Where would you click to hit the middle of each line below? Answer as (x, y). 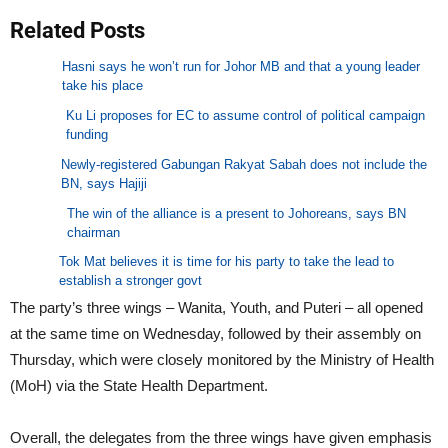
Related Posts (77, 30)
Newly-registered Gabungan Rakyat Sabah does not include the (244, 164)
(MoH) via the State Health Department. (139, 386)
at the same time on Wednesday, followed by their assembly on (215, 334)
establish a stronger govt (131, 280)
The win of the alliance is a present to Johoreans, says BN (236, 213)
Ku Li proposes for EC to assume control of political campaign (245, 115)
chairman (93, 232)
